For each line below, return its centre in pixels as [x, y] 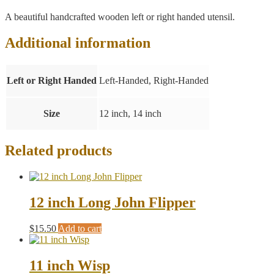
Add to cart [80, 229]
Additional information [78, 43]
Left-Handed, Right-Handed [154, 80]
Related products [58, 151]
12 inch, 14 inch [130, 113]
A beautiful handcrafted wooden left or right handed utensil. [120, 17]
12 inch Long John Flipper [113, 203]
